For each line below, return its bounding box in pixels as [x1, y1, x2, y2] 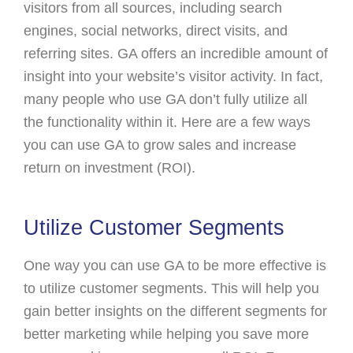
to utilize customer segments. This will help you [24, 280, 319, 296]
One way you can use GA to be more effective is [24, 257, 326, 273]
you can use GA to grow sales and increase [24, 136, 296, 153]
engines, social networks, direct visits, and [24, 22, 288, 39]
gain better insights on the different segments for [24, 303, 327, 319]
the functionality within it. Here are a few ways [24, 113, 310, 130]
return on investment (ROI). [24, 159, 195, 176]
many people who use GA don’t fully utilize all [24, 91, 307, 107]
